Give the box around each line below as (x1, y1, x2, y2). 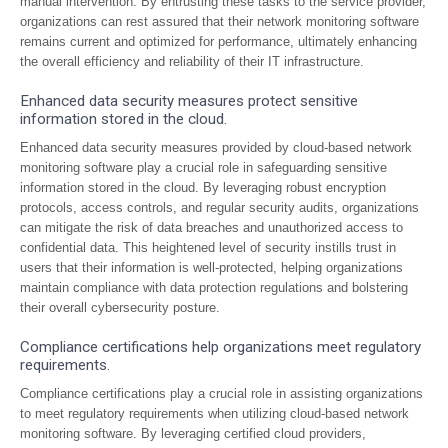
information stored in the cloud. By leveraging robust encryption (20, 180, 386, 195)
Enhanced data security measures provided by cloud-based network (20, 140, 412, 155)
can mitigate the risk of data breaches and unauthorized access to (20, 220, 403, 235)
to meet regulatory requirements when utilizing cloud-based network (20, 406, 409, 421)
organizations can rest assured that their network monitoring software (20, 14, 419, 29)
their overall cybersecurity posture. (20, 300, 220, 315)
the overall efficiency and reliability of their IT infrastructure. (20, 54, 364, 69)
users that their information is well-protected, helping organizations (20, 260, 403, 275)
